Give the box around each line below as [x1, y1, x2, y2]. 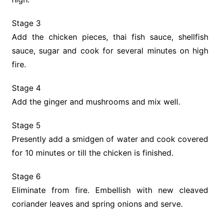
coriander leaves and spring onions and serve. [11, 199, 183, 209]
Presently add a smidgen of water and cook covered [11, 134, 209, 144]
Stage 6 [11, 171, 41, 182]
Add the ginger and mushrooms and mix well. [11, 97, 180, 107]
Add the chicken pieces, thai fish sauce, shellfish [11, 32, 209, 42]
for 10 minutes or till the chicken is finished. [11, 148, 173, 158]
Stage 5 [11, 120, 41, 131]
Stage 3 [11, 18, 41, 28]
